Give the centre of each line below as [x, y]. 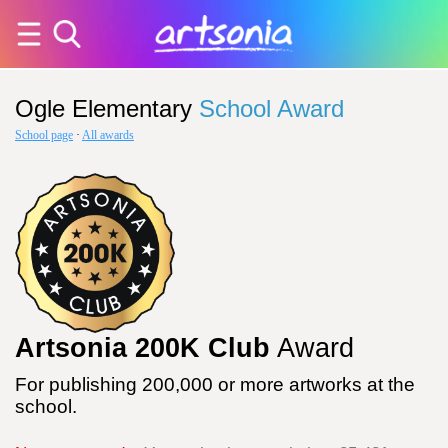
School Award [271, 108]
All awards [108, 135]
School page [44, 135]
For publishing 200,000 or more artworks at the [215, 384]
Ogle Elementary [103, 108]
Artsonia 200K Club [142, 348]
